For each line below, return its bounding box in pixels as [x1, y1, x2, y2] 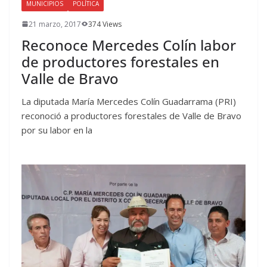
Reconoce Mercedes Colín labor [21, 35, 236, 55]
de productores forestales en [21, 51, 219, 72]
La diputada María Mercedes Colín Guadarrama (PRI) [21, 95, 236, 107]
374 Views [88, 18, 122, 29]
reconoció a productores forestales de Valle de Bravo [21, 109, 241, 122]
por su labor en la [21, 123, 92, 136]
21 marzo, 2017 [29, 18, 81, 29]
